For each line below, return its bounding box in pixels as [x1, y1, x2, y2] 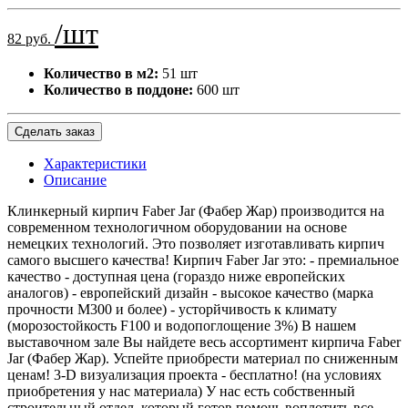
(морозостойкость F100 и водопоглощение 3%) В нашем [7, 317, 356, 333]
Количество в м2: [44, 65, 158, 81]
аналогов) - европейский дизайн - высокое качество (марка [7, 284, 373, 301]
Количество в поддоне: [44, 81, 193, 97]
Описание [44, 171, 107, 188]
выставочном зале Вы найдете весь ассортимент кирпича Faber [7, 333, 401, 350]
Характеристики [44, 155, 147, 171]
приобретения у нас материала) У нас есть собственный [7, 382, 355, 399]
